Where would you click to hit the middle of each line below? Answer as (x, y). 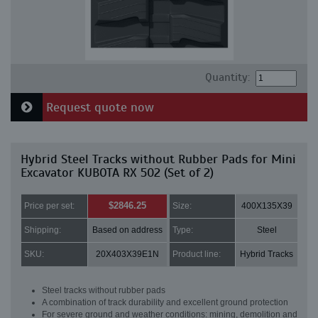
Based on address (127, 230)
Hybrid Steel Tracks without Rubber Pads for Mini (158, 159)
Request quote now (98, 107)
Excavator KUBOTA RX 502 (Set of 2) (117, 172)
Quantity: (227, 77)
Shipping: (43, 230)
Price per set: (49, 206)
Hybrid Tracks (267, 254)
